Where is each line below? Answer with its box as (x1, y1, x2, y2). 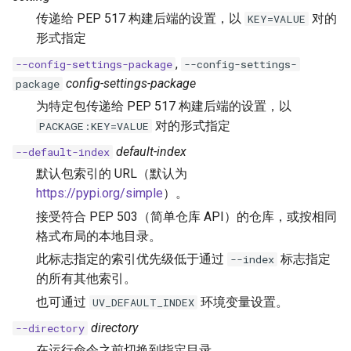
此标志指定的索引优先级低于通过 (36, 251, 227, 267)
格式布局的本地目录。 (36, 228, 161, 244)
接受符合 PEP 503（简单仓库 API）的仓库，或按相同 (36, 208, 337, 224)
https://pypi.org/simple (36, 185, 163, 201)
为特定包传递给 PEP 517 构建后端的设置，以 (36, 98, 291, 114)
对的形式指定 (152, 118, 230, 133)
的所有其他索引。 (36, 271, 136, 287)
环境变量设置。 (197, 295, 288, 310)
